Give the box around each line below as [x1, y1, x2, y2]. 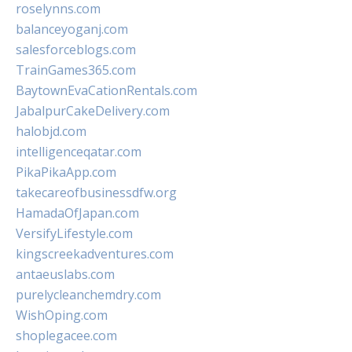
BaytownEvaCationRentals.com [16, 82, 197, 99]
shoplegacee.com [16, 327, 117, 344]
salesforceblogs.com [16, 41, 136, 58]
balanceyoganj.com [16, 20, 128, 38]
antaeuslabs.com [16, 266, 115, 283]
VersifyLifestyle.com [16, 225, 133, 242]
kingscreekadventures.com [16, 245, 174, 262]
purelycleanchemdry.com [16, 286, 161, 303]
